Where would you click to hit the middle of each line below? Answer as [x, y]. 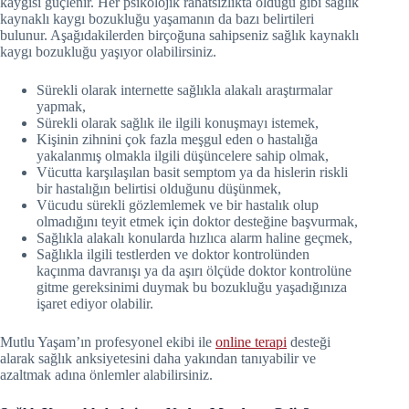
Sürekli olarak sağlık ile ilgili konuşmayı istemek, [178, 122]
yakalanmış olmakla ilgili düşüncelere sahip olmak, [183, 155]
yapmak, [61, 106]
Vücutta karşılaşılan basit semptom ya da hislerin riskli [192, 172]
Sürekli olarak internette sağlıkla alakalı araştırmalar [184, 89]
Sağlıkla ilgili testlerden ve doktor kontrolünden [173, 254]
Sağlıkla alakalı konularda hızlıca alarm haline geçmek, [194, 237]
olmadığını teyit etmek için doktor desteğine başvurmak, [197, 221]
